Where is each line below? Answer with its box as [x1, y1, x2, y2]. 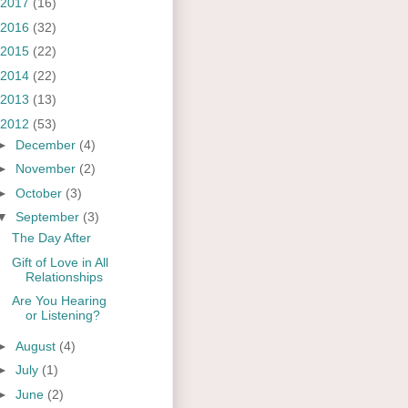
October [15, 185, 66, 200]
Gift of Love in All [11, 254, 108, 270]
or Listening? [25, 308, 100, 323]
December [15, 137, 79, 152]
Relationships [25, 269, 103, 284]
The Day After [11, 230, 91, 246]
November [15, 161, 79, 177]
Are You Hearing [11, 293, 107, 309]
